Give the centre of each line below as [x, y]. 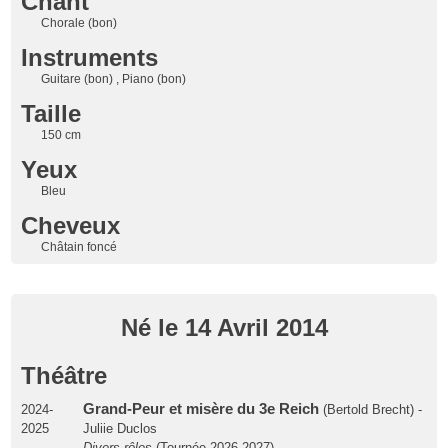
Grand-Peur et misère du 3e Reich [200, 408]
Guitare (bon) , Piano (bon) [114, 78]
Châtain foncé [79, 246]
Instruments [90, 57]
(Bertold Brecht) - [370, 409]
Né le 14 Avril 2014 [224, 327]
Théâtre [64, 375]
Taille [51, 113]
